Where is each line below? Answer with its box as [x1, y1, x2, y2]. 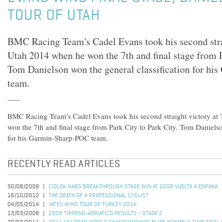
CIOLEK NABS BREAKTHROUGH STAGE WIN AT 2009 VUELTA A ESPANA [49, 184, 218, 190]
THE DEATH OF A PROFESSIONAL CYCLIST [49, 193, 149, 199]
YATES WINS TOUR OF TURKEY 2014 [49, 202, 137, 208]
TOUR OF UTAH [7, 8, 100, 23]
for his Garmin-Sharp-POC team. [7, 133, 108, 143]
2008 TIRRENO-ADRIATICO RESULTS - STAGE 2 [49, 211, 163, 217]
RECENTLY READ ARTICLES [7, 160, 120, 169]
